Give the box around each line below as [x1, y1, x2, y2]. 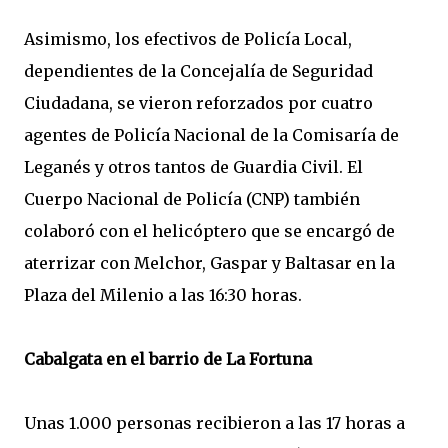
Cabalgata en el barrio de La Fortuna [24, 349, 312, 369]
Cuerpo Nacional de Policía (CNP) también [24, 189, 360, 209]
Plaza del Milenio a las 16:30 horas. [24, 285, 302, 305]
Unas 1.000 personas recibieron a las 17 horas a [24, 413, 405, 433]
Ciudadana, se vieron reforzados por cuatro [24, 93, 373, 113]
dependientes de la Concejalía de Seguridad [24, 61, 373, 81]
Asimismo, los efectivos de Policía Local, [24, 29, 352, 49]
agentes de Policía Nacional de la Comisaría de [24, 125, 399, 145]
